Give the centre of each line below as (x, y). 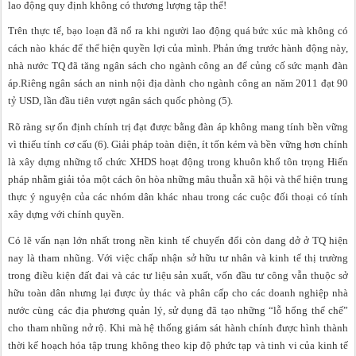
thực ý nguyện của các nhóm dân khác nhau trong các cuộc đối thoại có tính (178, 196)
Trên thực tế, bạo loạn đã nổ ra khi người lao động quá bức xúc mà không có (178, 31)
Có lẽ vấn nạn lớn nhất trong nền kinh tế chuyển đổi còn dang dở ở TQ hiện (178, 240)
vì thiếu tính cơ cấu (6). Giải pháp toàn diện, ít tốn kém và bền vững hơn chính (178, 144)
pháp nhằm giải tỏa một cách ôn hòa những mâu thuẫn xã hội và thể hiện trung (178, 179)
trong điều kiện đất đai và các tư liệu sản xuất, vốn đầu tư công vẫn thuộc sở (178, 275)
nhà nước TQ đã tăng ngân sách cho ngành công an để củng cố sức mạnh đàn (178, 66)
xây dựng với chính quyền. (68, 214)
